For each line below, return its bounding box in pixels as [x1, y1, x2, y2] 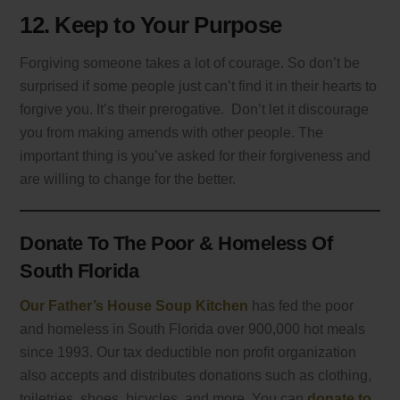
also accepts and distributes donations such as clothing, [20, 367, 372, 383]
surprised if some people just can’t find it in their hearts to [20, 78, 378, 94]
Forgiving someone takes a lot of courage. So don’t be [20, 54, 361, 71]
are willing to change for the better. [20, 171, 237, 187]
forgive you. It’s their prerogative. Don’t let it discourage [20, 101, 370, 117]
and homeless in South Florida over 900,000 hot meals [20, 321, 366, 337]
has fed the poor [248, 297, 354, 313]
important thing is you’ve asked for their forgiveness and [20, 147, 371, 163]
